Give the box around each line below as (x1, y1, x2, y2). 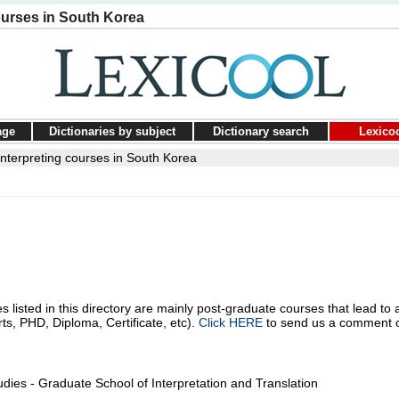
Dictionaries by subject (49, 125, 175, 138)
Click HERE (198, 315, 263, 330)
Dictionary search (212, 125, 309, 138)
